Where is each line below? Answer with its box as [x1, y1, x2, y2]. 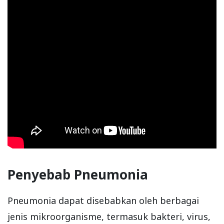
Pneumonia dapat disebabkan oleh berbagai [7, 194, 199, 206]
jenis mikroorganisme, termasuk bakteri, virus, [7, 210, 210, 222]
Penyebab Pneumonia [7, 165, 148, 183]
